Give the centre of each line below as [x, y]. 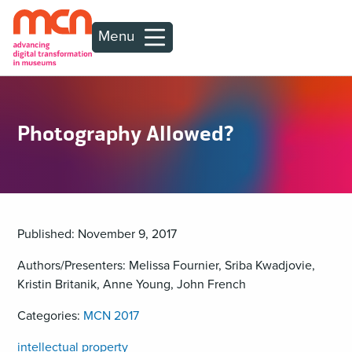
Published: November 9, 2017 [97, 234]
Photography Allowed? [125, 134]
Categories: [50, 316]
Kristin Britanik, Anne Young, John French [131, 284]
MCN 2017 [111, 316]
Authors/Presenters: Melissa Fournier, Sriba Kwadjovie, [166, 266]
